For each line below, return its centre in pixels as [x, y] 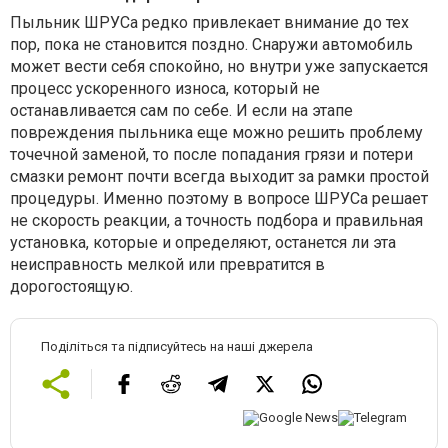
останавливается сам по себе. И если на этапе [181, 111]
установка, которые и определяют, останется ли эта [203, 243]
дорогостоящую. [71, 287]
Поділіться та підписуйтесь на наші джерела [177, 347]
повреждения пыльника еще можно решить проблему [216, 133]
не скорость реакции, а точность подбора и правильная [216, 221]
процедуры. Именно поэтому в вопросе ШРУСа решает [219, 199]
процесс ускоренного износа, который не [165, 89]
